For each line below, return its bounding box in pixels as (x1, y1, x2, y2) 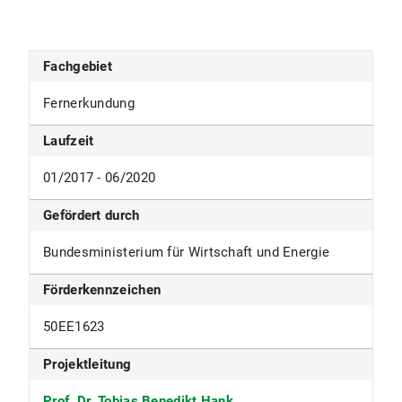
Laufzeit (43, 132, 94, 149)
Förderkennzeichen (43, 281, 162, 298)
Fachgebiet (43, 57, 112, 74)
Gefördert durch (43, 206, 140, 223)
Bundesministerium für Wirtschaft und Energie (43, 243, 330, 260)
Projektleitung (43, 355, 132, 372)
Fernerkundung (43, 94, 135, 111)
